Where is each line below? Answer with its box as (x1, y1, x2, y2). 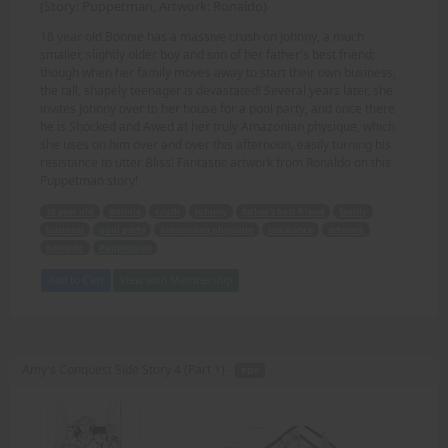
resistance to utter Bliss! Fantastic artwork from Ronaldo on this (40, 153, 391, 171)
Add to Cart (48, 272, 104, 287)
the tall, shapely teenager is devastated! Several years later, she (40, 81, 393, 99)
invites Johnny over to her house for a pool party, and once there (40, 99, 395, 117)
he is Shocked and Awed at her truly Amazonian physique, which (40, 117, 395, 135)
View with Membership (120, 272, 232, 287)
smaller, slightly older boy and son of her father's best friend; (40, 45, 375, 63)
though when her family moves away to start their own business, (40, 63, 396, 81)
